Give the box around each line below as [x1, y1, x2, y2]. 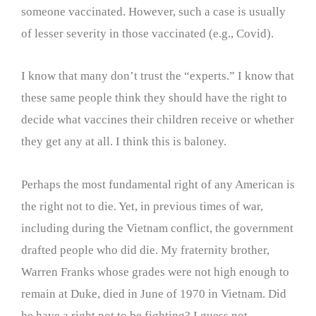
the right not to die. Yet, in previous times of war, [21, 200, 263, 213]
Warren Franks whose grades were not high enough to [21, 265, 289, 279]
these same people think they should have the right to [21, 91, 287, 105]
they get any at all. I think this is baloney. [21, 135, 226, 149]
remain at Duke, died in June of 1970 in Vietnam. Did [21, 287, 286, 300]
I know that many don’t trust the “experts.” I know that [21, 69, 294, 83]
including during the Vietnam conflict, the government [21, 221, 293, 235]
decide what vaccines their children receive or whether [21, 113, 294, 127]
